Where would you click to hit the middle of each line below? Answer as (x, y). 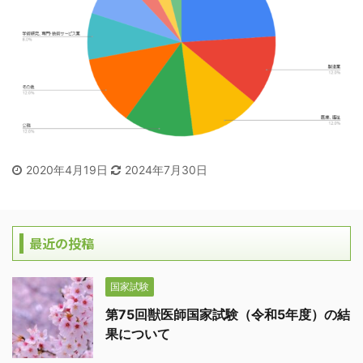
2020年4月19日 (68, 170)
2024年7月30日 (166, 170)
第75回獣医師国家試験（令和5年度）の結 (228, 315)
